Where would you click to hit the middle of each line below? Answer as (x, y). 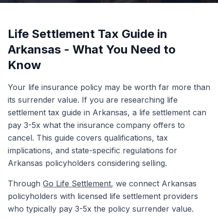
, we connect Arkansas (154, 183)
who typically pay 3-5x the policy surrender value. (101, 209)
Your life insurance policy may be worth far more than (109, 87)
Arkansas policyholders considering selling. (87, 163)
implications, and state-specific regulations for (92, 150)
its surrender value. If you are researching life (93, 100)
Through (25, 183)
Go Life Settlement (77, 183)
